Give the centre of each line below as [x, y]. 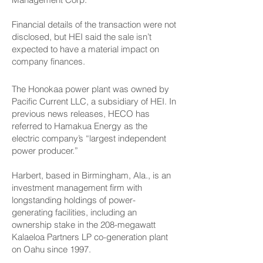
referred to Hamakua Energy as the [80, 126]
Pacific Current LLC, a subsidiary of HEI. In [94, 101]
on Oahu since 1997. [51, 249]
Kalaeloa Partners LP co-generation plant [90, 237]
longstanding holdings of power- [74, 200]
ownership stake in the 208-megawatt [84, 225]
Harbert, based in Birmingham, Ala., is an [91, 175]
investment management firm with [77, 188]
